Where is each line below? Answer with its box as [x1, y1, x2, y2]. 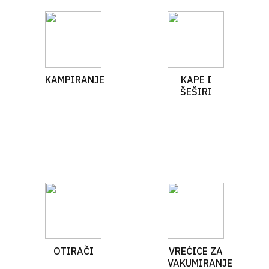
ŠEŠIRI [180, 86, 212, 98]
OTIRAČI [53, 245, 94, 257]
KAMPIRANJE [45, 74, 104, 86]
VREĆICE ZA [169, 245, 223, 257]
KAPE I [180, 74, 211, 86]
